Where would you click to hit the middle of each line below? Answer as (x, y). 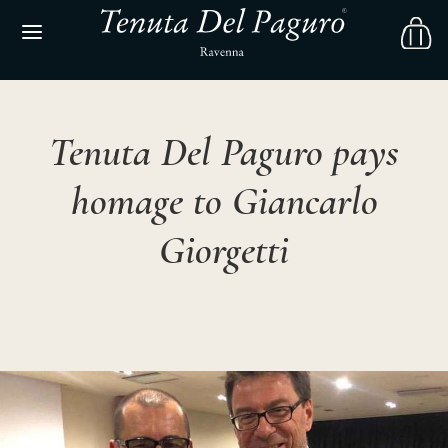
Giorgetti (224, 250)
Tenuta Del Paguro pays (224, 152)
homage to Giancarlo (224, 201)
